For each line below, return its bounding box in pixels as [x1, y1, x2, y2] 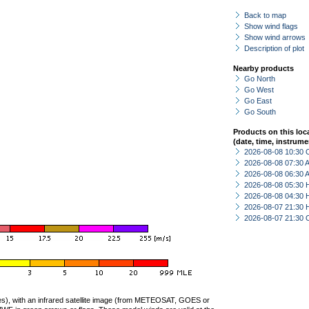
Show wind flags [244, 22, 298, 30]
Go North [244, 74, 275, 83]
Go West [244, 86, 274, 94]
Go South [244, 108, 276, 116]
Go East [244, 97, 272, 105]
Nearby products [233, 64, 294, 72]
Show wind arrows [244, 33, 306, 41]
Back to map [244, 11, 286, 19]
